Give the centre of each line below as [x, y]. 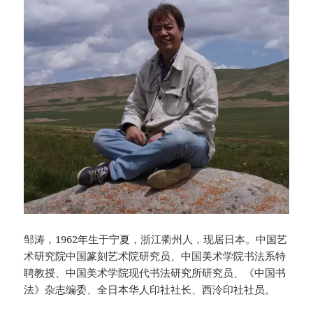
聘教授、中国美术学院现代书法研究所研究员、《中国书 [155, 273]
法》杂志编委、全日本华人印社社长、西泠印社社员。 [150, 290]
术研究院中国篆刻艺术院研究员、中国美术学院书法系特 [155, 256]
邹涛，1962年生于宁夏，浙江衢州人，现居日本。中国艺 [156, 239]
